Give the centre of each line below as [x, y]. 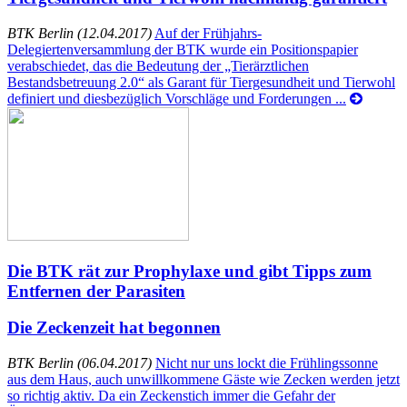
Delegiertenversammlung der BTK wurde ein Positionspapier [183, 49]
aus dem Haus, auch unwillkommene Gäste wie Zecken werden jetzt [203, 379]
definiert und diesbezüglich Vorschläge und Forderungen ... [177, 98]
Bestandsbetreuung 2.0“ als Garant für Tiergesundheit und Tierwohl [201, 82]
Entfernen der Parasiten [96, 291]
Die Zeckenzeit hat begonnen [114, 328]
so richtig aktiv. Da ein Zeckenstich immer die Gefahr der [171, 396]
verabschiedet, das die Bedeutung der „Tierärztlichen [158, 65]
